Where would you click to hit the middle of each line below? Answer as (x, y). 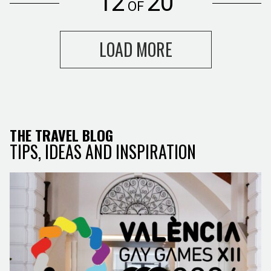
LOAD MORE (135, 49)
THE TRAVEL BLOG (61, 135)
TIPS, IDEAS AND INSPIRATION (103, 151)
